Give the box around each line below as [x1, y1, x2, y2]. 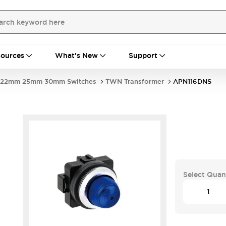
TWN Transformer [105, 77, 164, 86]
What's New [55, 51, 98, 60]
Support [129, 51, 157, 60]
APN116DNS [173, 77, 211, 86]
